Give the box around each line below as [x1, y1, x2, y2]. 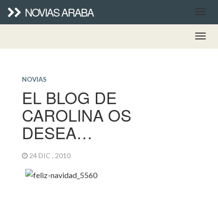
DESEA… [21, 121, 92, 144]
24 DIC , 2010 [27, 151, 73, 160]
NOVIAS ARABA [25, 4, 93, 19]
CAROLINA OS [21, 103, 131, 127]
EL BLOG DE [21, 86, 117, 109]
